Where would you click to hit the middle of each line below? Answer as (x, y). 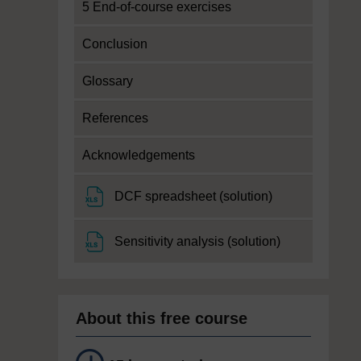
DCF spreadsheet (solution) (193, 196)
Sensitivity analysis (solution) (197, 241)
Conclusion (115, 44)
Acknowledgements (139, 155)
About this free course (162, 318)
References (115, 118)
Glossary (108, 81)
